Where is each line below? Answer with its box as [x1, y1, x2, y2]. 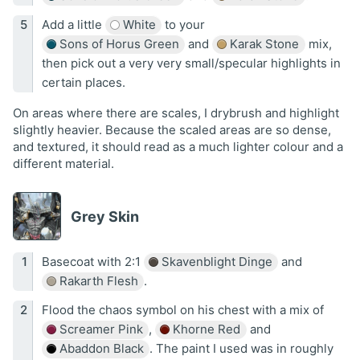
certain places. [41, 75, 125, 91]
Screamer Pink [55, 321, 143, 337]
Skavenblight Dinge [157, 254, 272, 270]
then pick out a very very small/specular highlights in [41, 55, 341, 72]
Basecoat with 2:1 [41, 254, 144, 270]
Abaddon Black [55, 341, 144, 357]
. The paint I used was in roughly [149, 341, 333, 357]
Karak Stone [227, 36, 299, 52]
